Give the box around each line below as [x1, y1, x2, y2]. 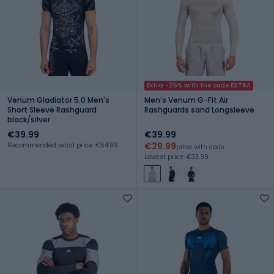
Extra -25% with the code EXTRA [147, 80, 251, 90]
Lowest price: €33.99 [144, 152, 209, 161]
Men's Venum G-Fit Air [144, 94, 228, 105]
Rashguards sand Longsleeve [144, 104, 254, 115]
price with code [176, 142, 224, 152]
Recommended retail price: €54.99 [7, 140, 118, 150]
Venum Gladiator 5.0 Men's [7, 94, 109, 105]
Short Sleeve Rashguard [7, 104, 97, 115]
